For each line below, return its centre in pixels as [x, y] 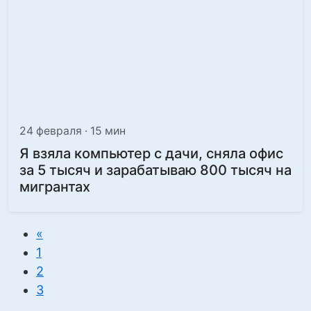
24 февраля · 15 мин [73, 131]
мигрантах [55, 187]
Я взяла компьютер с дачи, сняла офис [151, 153]
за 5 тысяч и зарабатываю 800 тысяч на [155, 170]
